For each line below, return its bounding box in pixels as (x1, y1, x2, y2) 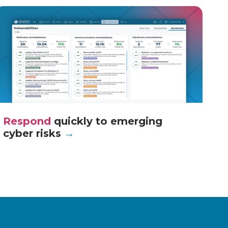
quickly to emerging (50, 115, 162, 127)
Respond (3, 115, 51, 127)
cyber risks (3, 127, 64, 139)
